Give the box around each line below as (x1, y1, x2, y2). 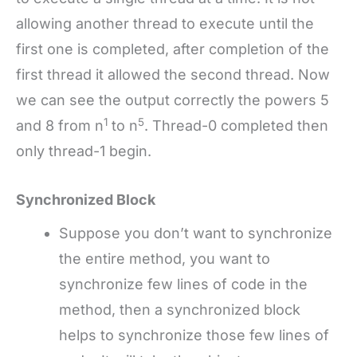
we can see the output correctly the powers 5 (16, 92, 329, 109)
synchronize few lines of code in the (59, 276, 308, 293)
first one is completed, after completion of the (16, 41, 329, 58)
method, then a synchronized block (59, 301, 300, 319)
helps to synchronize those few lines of (59, 327, 329, 344)
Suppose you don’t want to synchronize (59, 225, 332, 242)
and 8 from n (16, 117, 104, 135)
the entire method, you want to (59, 250, 270, 268)
